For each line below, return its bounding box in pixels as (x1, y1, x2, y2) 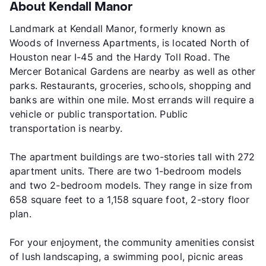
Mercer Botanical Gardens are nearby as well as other (9, 65, 256, 78)
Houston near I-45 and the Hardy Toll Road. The (9, 51, 230, 64)
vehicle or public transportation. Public (9, 108, 188, 121)
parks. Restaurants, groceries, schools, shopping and (9, 80, 252, 92)
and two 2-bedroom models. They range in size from (9, 179, 252, 192)
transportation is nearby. (9, 122, 123, 135)
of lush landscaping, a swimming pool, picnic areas (9, 251, 243, 263)
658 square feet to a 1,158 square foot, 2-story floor (9, 194, 250, 206)
